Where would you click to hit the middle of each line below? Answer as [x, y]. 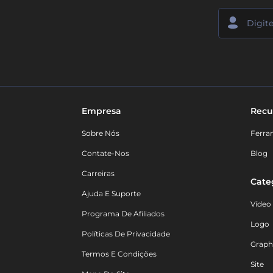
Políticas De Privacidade [126, 234]
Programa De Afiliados [123, 214]
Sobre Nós [101, 133]
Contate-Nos [105, 154]
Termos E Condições [119, 254]
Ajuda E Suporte [111, 194]
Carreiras [98, 174]
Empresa [101, 111]
